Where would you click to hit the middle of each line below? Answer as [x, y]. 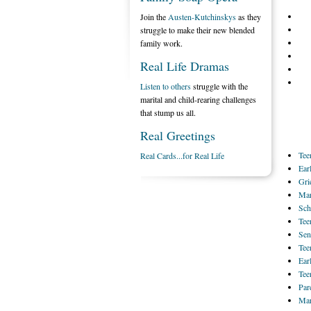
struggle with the [219, 86]
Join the [154, 17]
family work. [161, 43]
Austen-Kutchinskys [202, 17]
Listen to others [166, 86]
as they [249, 17]
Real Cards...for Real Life [182, 155]
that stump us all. [168, 112]
